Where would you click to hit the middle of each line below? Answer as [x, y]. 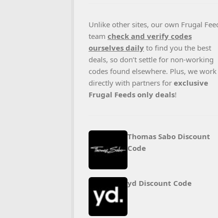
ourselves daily [116, 48]
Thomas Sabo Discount [169, 136]
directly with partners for [131, 83]
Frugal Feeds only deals [132, 94]
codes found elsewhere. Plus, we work [153, 71]
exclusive [191, 83]
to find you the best [178, 48]
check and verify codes [150, 36]
